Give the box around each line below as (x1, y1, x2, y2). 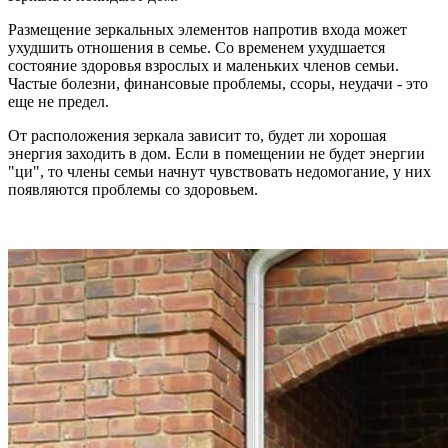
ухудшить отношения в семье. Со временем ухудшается (8, 38, 385, 56)
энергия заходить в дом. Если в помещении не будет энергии (8, 144, 425, 162)
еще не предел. (8, 92, 109, 110)
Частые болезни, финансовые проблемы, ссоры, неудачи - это (8, 74, 428, 92)
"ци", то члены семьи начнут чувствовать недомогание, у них (8, 162, 431, 180)
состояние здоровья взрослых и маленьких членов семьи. (8, 56, 399, 74)
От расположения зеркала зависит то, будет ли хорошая (8, 126, 386, 144)
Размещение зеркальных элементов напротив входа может (8, 20, 407, 38)
